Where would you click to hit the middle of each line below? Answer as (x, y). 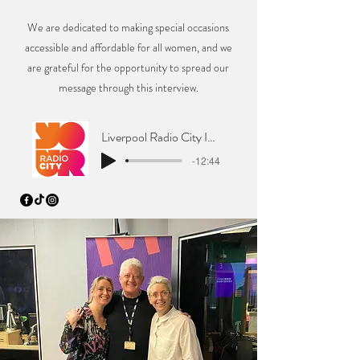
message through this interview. (128, 88)
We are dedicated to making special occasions (128, 27)
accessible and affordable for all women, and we (128, 47)
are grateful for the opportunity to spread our (128, 67)
